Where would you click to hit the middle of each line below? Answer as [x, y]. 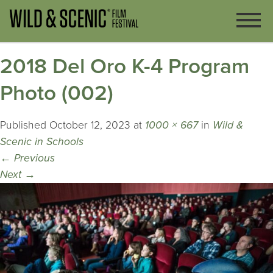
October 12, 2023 [90, 126]
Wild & [228, 126]
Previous [33, 158]
